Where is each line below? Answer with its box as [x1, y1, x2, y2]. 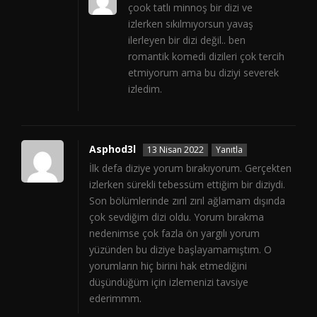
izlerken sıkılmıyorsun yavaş [128, 17, 253, 31]
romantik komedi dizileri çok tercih [128, 50, 284, 64]
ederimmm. [89, 292, 142, 306]
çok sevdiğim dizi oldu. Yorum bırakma [89, 210, 264, 224]
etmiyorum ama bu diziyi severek [128, 66, 279, 80]
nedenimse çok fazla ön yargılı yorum [89, 226, 260, 241]
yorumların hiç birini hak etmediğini [89, 259, 247, 273]
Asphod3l [89, 142, 136, 156]
